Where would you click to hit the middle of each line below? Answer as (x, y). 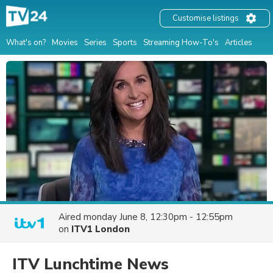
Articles (239, 42)
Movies (65, 42)
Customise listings (206, 19)
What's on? (26, 42)
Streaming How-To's (181, 42)
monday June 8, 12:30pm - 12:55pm (158, 217)
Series (95, 42)
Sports (125, 42)
